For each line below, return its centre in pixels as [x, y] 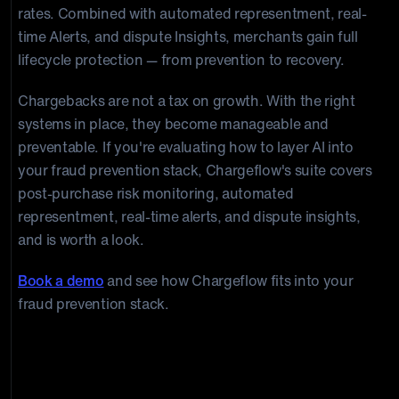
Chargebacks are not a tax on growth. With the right [187, 101]
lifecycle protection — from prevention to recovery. [181, 60]
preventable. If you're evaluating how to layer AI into [186, 147]
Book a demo [61, 281]
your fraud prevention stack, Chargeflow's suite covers [195, 170]
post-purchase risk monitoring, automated [156, 193]
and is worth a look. [81, 240]
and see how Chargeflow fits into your [228, 281]
